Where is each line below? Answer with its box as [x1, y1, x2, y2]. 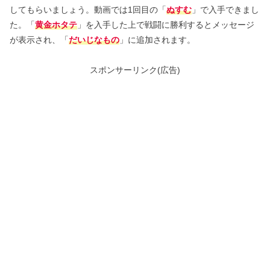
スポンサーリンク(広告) [90, 65, 180, 75]
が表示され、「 [10, 34, 69, 45]
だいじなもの [69, 34, 119, 45]
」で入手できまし [192, 4, 259, 14]
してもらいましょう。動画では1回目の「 [10, 4, 166, 14]
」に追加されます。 [119, 34, 195, 45]
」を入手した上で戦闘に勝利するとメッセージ [77, 19, 254, 30]
